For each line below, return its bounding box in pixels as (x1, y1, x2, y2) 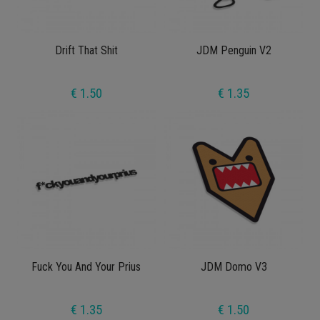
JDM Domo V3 (200, 259, 267, 274)
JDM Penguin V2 (196, 44, 271, 58)
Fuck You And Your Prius (31, 259, 141, 274)
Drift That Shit (54, 44, 118, 58)
